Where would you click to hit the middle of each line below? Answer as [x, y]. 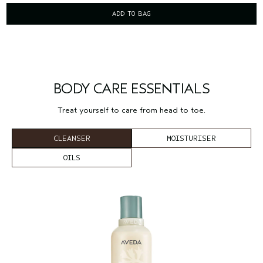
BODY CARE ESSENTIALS [131, 88]
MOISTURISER [191, 138]
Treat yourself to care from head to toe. [131, 110]
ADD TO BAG [131, 13]
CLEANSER [72, 138]
